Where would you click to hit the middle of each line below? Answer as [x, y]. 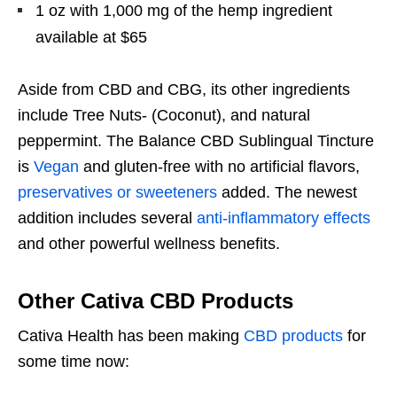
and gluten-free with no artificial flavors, [219, 167]
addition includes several [107, 218]
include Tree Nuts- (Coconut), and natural [164, 116]
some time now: [74, 362]
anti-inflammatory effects [284, 218]
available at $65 [91, 38]
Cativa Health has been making [131, 336]
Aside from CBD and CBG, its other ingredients [184, 90]
